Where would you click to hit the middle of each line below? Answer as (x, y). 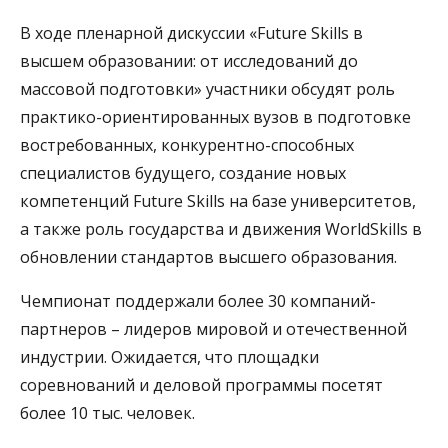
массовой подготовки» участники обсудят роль (207, 88)
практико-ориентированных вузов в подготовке (215, 116)
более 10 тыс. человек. (107, 412)
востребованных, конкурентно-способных (187, 144)
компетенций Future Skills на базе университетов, (218, 200)
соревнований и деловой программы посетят (201, 384)
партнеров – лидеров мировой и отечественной (213, 328)
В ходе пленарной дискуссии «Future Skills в (191, 32)
